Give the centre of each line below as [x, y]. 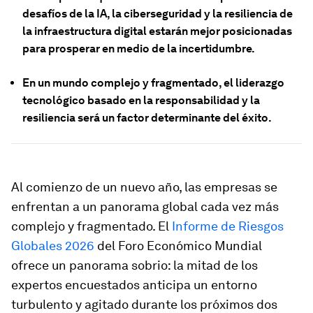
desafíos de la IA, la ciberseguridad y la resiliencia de [158, 14]
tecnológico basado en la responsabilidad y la [141, 100]
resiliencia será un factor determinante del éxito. [147, 118]
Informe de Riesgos [228, 226]
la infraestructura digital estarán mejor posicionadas [157, 31]
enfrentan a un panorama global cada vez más [145, 206]
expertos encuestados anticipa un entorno [134, 285]
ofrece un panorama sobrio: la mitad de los [134, 265]
